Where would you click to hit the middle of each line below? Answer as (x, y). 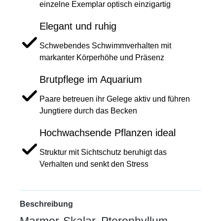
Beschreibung (46, 204)
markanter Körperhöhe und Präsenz (102, 58)
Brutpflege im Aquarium (91, 80)
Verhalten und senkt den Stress (94, 164)
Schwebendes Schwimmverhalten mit (105, 46)
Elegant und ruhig (78, 26)
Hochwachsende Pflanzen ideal (108, 133)
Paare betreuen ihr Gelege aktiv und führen (115, 99)
